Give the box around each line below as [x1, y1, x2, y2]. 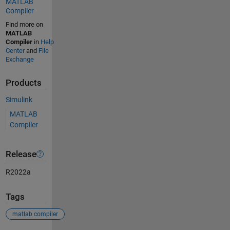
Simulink [5, 95, 32, 104]
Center [5, 46, 25, 54]
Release [5, 149, 36, 159]
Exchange [5, 55, 34, 63]
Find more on [5, 20, 43, 28]
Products [5, 78, 42, 88]
